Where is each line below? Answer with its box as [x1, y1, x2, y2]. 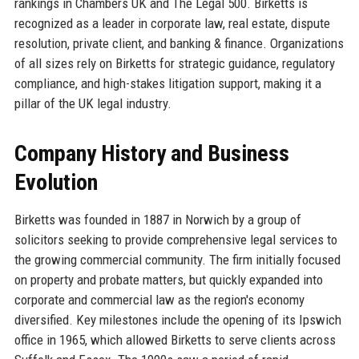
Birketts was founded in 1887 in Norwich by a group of [14, 211, 301, 228]
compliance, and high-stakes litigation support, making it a [14, 75, 321, 91]
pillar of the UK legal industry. [14, 95, 171, 111]
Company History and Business [14, 139, 289, 167]
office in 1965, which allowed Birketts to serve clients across [14, 331, 336, 348]
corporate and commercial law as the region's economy [14, 291, 305, 308]
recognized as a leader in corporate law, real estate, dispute [14, 14, 330, 31]
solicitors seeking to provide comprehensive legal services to [14, 231, 337, 248]
